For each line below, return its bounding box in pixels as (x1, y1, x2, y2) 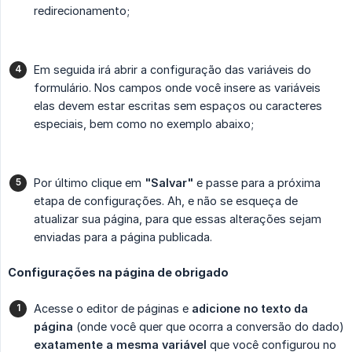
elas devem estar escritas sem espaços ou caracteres (34, 99, 322, 113)
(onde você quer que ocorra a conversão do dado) (73, 320, 344, 334)
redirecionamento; (34, 4, 130, 18)
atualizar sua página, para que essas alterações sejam (34, 212, 321, 226)
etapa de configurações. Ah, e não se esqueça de (34, 194, 298, 208)
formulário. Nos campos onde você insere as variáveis (34, 81, 321, 95)
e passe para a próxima (193, 176, 321, 190)
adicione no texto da (192, 302, 308, 316)
